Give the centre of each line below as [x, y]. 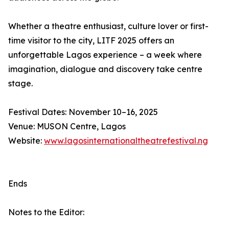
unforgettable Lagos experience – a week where [105, 55]
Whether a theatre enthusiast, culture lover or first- [108, 26]
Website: [26, 141]
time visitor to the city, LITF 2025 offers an [91, 40]
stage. [20, 83]
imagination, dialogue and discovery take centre [105, 69]
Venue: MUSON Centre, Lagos [67, 126]
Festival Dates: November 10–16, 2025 [83, 112]
